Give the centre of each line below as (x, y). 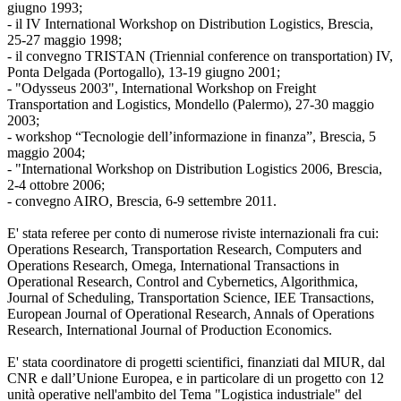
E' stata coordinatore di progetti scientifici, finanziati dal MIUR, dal (196, 362)
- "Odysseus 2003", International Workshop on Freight (162, 88)
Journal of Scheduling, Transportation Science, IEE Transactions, (191, 297)
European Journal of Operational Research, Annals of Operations (191, 313)
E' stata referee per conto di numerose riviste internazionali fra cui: (193, 233)
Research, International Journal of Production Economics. (170, 329)
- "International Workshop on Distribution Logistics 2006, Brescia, (195, 168)
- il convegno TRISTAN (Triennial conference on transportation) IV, (200, 55)
